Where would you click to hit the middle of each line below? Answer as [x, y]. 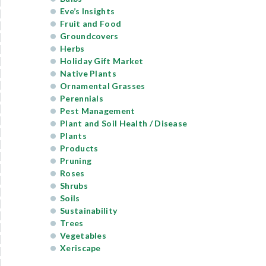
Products [79, 148]
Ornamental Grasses [103, 86]
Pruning [76, 161]
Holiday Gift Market [102, 61]
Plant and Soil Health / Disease [124, 123]
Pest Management [98, 111]
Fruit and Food [91, 23]
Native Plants [88, 73]
